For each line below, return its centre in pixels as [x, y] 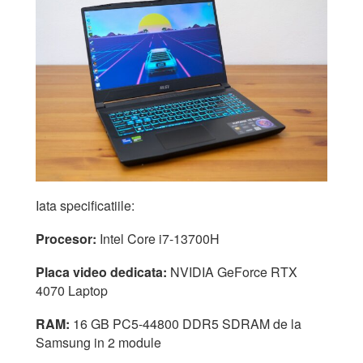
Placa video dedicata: [101, 271]
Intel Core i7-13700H [158, 238]
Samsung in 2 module [98, 342]
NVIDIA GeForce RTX [232, 271]
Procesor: [66, 238]
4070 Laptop [72, 290]
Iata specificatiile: [85, 205]
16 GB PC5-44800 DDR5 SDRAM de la [186, 323]
